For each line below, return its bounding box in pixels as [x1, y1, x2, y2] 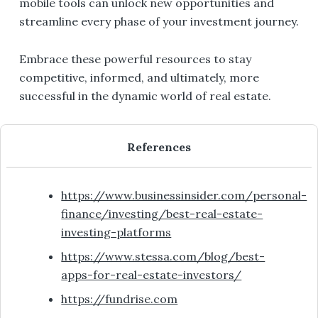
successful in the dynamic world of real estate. [18, 89, 271, 104]
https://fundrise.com [61, 292, 178, 307]
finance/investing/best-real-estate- [61, 207, 263, 221]
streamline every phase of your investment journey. [18, 14, 299, 29]
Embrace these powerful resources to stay [18, 52, 251, 67]
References [127, 139, 191, 154]
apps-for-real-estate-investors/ [61, 268, 242, 283]
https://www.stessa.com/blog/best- [61, 249, 265, 264]
